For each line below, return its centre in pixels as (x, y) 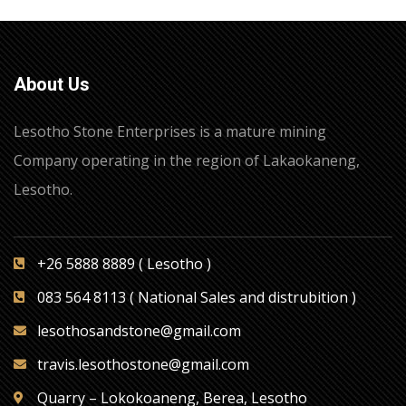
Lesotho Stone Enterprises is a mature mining (170, 131)
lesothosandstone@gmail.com (139, 330)
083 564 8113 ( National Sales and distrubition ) (196, 297)
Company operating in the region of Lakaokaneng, (187, 160)
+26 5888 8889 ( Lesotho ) (124, 263)
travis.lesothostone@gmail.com (143, 364)
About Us (52, 84)
